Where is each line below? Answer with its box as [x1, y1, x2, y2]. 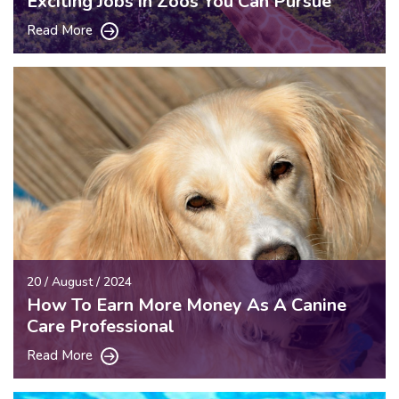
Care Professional [27, 313, 175, 338]
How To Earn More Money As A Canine [27, 292, 346, 317]
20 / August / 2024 [27, 273, 132, 290]
